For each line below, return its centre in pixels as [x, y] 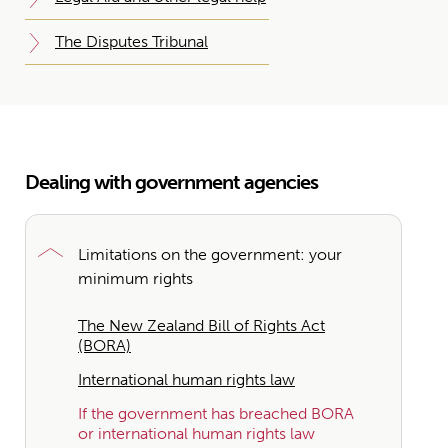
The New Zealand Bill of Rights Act [201, 325]
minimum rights [135, 278]
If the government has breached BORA [216, 413]
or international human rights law [196, 433]
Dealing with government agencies [171, 182]
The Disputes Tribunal [131, 41]
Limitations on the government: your [210, 254]
